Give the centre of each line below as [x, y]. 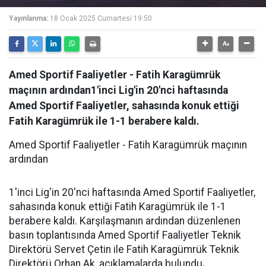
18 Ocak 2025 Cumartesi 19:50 [101, 18]
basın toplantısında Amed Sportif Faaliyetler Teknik [125, 235]
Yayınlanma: [28, 18]
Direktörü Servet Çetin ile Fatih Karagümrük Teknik [124, 249]
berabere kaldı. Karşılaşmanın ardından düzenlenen [125, 221]
